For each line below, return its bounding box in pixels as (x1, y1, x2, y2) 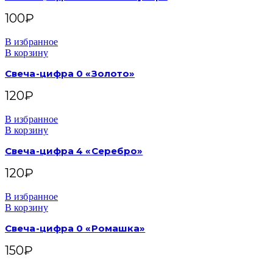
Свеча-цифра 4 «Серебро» (5, 145, 143, 157)
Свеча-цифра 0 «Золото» (5, 68, 135, 79)
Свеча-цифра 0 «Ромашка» (5, 222, 146, 234)
